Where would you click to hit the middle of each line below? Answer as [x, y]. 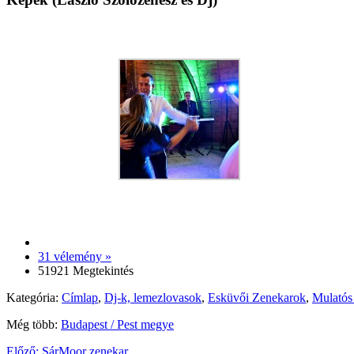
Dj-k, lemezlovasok [153, 297]
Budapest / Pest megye [117, 324]
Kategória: [34, 297]
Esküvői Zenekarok [257, 297]
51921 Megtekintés [86, 270]
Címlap [80, 297]
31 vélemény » [75, 256]
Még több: [34, 324]
